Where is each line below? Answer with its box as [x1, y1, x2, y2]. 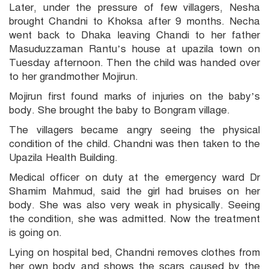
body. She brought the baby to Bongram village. [9, 103, 230, 116]
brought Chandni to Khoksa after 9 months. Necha [9, 14, 260, 28]
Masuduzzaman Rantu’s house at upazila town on [9, 42, 260, 55]
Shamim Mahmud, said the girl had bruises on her [9, 184, 260, 198]
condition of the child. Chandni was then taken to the [9, 137, 260, 150]
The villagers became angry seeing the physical [9, 123, 260, 136]
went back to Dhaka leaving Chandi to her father [9, 28, 260, 41]
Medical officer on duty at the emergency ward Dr [9, 171, 260, 184]
